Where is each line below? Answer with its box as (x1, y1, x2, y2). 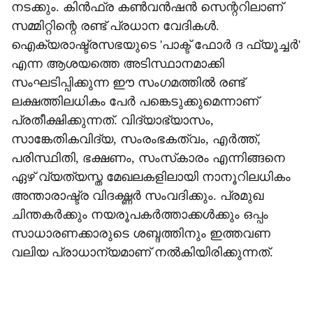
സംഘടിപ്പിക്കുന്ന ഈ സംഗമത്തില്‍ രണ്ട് (11, 75, 245, 89)
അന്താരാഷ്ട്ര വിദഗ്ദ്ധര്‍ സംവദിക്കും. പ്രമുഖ (11, 189, 263, 203)
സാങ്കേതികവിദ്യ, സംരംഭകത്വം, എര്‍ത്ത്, (11, 132, 261, 146)
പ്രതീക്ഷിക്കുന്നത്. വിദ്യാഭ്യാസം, (11, 113, 214, 127)
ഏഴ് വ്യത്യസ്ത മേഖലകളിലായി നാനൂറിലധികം (11, 170, 291, 184)
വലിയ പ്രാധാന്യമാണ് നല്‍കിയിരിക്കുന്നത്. (11, 245, 273, 259)
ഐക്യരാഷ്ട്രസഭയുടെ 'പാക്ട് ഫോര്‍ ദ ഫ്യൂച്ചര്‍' (11, 38, 300, 52)
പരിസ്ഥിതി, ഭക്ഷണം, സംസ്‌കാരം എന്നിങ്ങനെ (11, 151, 285, 165)
